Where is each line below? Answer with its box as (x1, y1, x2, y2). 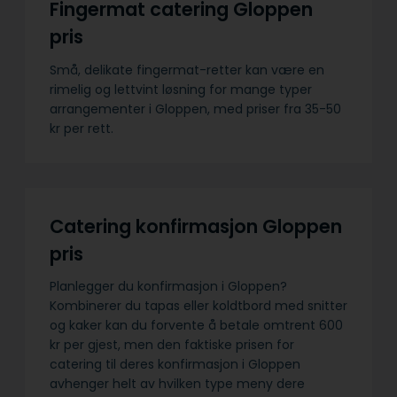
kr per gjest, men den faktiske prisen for (50, 336, 294, 354)
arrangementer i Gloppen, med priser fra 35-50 (50, 99, 341, 118)
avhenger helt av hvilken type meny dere (50, 375, 305, 393)
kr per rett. (50, 119, 117, 137)
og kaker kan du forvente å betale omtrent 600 (50, 316, 343, 335)
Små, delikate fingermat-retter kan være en (50, 60, 324, 79)
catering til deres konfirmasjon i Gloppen (50, 355, 300, 374)
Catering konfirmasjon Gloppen (50, 213, 342, 239)
